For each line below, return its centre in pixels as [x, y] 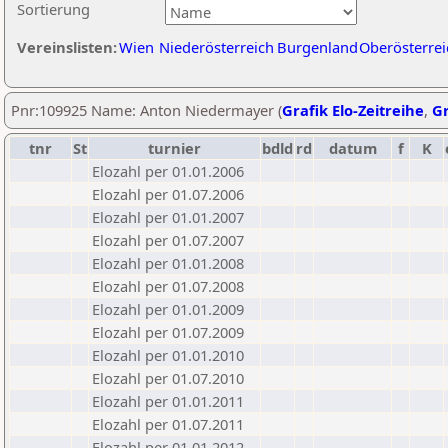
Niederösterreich [216, 47]
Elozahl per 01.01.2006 [168, 171]
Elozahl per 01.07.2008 [168, 286]
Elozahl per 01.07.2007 [168, 240]
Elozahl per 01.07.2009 [168, 332]
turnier [174, 148]
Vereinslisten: [67, 47]
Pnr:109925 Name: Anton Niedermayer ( [146, 110]
